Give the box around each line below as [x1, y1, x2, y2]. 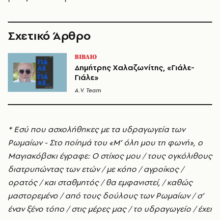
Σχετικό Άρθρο [8, 27, 91, 44]
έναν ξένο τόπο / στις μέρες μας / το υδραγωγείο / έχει [8, 203, 212, 215]
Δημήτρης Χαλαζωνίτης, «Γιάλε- [75, 62, 194, 73]
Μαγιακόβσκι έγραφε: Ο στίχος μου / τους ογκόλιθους [8, 150, 212, 162]
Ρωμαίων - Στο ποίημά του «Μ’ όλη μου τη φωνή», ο [8, 137, 203, 148]
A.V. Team [75, 86, 101, 95]
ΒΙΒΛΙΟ [75, 53, 97, 61]
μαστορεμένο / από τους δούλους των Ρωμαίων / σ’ [8, 190, 204, 201]
